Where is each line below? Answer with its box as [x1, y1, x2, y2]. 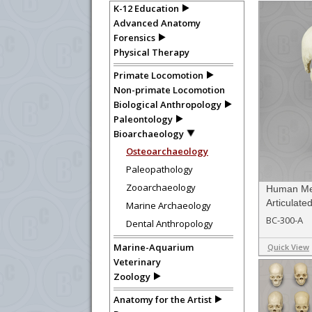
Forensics [114, 31, 155, 44]
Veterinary [114, 256, 161, 268]
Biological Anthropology [114, 98, 221, 111]
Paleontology [114, 113, 173, 125]
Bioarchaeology [114, 127, 184, 140]
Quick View [267, 242, 309, 252]
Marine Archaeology [126, 199, 211, 212]
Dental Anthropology [126, 217, 213, 230]
